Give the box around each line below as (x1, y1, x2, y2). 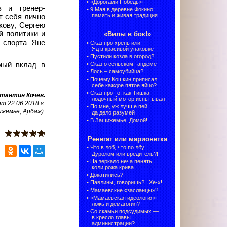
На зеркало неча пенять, (90, 158, 154, 165)
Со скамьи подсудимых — (90, 208, 159, 215)
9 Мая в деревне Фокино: (90, 6, 155, 13)
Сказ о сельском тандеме (90, 61, 157, 67)
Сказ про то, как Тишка (90, 90, 149, 96)
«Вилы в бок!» (103, 30, 151, 39)
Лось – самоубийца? (90, 68, 143, 75)
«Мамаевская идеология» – (90, 195, 161, 201)
